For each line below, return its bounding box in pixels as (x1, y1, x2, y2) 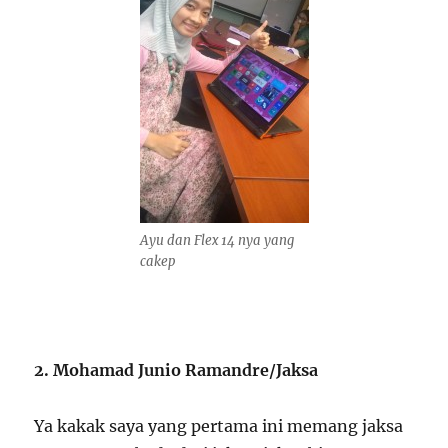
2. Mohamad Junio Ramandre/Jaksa (34, 360, 319, 380)
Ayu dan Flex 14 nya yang (139, 232, 294, 249)
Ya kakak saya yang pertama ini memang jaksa (34, 416, 404, 436)
